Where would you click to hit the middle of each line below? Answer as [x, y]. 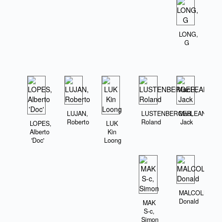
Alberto [40, 132]
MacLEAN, [193, 114]
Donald [189, 201]
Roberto [78, 122]
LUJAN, [78, 114]
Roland [151, 122]
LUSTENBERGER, [167, 114]
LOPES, [41, 124]
